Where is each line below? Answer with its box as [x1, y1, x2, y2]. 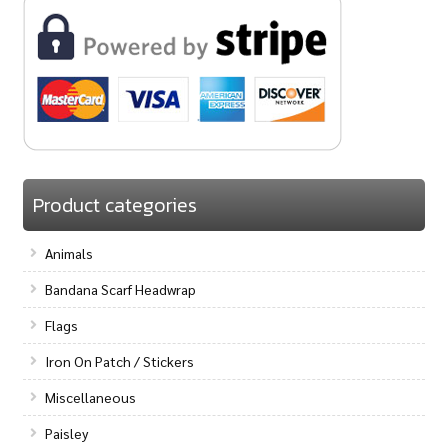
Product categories [32, 189, 197, 220]
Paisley [45, 423, 89, 442]
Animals [45, 243, 94, 262]
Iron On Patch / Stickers [45, 351, 195, 370]
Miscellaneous [45, 387, 137, 406]
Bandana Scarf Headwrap [45, 279, 197, 298]
